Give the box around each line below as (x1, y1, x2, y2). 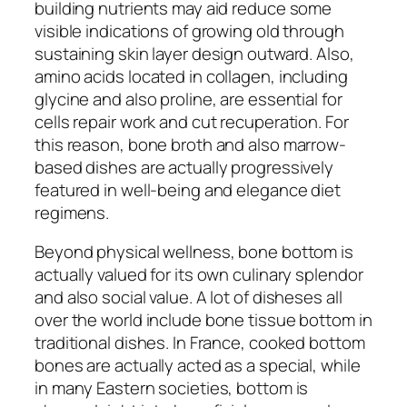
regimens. (35, 200, 110, 224)
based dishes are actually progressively (35, 154, 334, 179)
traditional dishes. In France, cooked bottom (35, 331, 365, 355)
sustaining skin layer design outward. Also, (35, 41, 354, 65)
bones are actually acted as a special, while (35, 353, 361, 378)
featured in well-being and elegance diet (35, 177, 341, 202)
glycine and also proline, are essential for (35, 86, 342, 111)
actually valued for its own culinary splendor (35, 263, 363, 287)
